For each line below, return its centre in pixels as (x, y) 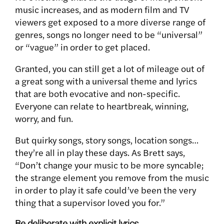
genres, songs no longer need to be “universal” (109, 34)
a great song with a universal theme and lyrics (106, 80)
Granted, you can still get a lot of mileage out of (110, 68)
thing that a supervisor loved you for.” (90, 202)
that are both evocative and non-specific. (97, 93)
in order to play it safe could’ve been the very (105, 189)
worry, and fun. (45, 118)
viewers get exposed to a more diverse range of (110, 21)
